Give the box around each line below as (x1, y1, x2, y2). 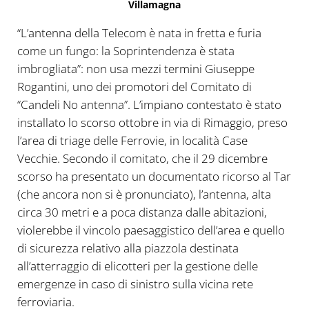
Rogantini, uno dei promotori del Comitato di (17, 78, 252, 94)
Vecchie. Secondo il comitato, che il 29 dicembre (17, 150, 268, 166)
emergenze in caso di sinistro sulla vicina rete (17, 275, 253, 292)
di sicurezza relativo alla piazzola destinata (17, 239, 239, 256)
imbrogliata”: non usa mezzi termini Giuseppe (17, 60, 255, 77)
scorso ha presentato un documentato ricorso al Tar (17, 168, 291, 184)
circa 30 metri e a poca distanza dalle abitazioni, (17, 203, 267, 220)
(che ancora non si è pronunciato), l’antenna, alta (17, 186, 271, 202)
